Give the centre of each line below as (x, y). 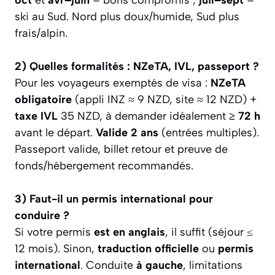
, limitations (213, 265)
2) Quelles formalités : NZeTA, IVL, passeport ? (137, 66)
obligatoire (43, 99)
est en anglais (130, 232)
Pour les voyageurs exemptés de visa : (113, 83)
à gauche (160, 265)
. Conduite (108, 265)
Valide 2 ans (127, 132)
